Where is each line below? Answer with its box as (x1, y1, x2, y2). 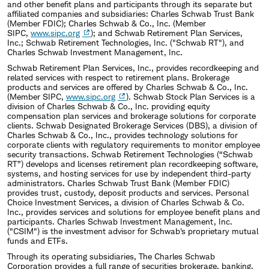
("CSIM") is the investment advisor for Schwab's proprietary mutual (7, 225, 258, 236)
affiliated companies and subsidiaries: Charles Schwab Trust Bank (7, 8, 254, 19)
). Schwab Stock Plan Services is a (126, 91, 255, 101)
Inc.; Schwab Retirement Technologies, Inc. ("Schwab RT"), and (7, 37, 244, 47)
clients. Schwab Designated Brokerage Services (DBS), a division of (7, 119, 257, 130)
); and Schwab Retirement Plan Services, (91, 27, 243, 38)
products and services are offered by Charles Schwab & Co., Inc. (7, 81, 248, 92)
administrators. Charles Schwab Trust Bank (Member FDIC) (7, 177, 229, 188)
